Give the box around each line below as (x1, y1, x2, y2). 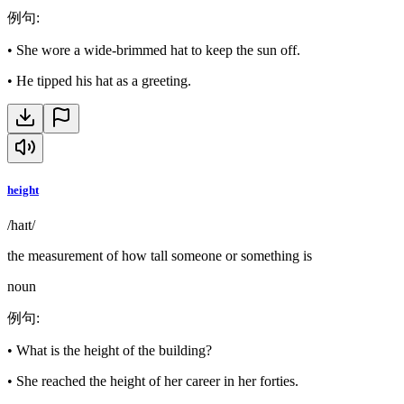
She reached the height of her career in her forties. (16, 373, 298, 390)
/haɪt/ (7, 217, 35, 234)
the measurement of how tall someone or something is (7, 248, 312, 264)
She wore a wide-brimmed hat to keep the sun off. (16, 42, 300, 59)
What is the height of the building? (16, 343, 212, 359)
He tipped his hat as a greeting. (16, 73, 191, 89)
